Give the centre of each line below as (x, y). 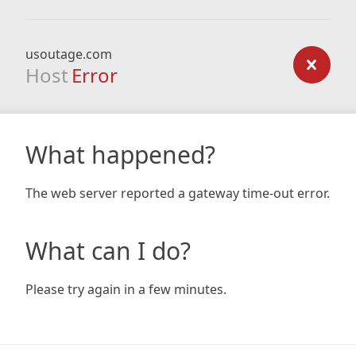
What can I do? (108, 251)
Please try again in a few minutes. (126, 289)
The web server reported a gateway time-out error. (178, 193)
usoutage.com (69, 54)
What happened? (120, 155)
